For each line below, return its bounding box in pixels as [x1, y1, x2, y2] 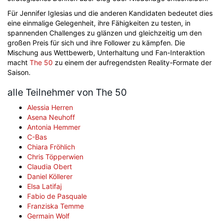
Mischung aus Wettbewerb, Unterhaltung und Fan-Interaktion [7, 48, 205, 57]
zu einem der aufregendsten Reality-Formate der [53, 58, 212, 67]
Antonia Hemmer [27, 123, 80, 131]
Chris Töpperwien [27, 152, 83, 161]
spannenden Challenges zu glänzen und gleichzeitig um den [7, 29, 202, 37]
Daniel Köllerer [27, 172, 73, 181]
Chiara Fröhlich [27, 143, 75, 151]
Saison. [7, 68, 31, 76]
